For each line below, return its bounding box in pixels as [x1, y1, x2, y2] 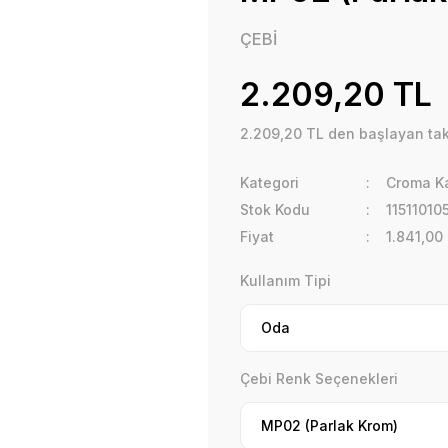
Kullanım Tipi [240, 272, 331, 289]
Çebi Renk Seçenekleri [240, 370, 398, 387]
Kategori [240, 174, 299, 191]
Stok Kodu [240, 201, 310, 218]
